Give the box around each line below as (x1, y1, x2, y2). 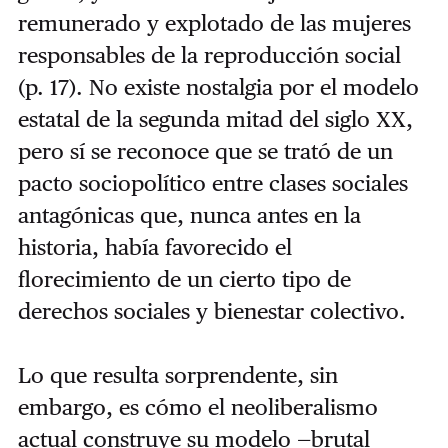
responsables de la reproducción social (17, 42, 401, 69)
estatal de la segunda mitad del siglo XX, (17, 106, 413, 133)
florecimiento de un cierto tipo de (17, 266, 351, 293)
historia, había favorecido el (17, 234, 292, 261)
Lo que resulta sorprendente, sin (17, 362, 338, 389)
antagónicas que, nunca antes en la (17, 202, 361, 229)
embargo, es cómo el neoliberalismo (17, 394, 378, 421)
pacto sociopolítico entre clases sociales (17, 170, 408, 197)
